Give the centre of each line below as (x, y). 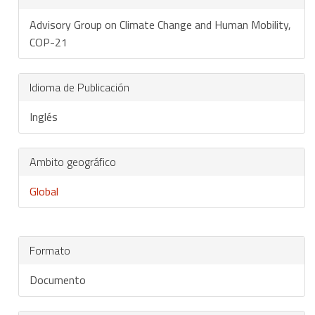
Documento (58, 280)
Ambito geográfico (73, 162)
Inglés (44, 117)
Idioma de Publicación (79, 87)
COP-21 (49, 42)
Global (44, 191)
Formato (50, 250)
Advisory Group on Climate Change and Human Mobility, (160, 25)
